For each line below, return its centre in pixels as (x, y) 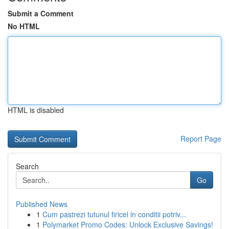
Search (27, 166)
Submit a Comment (41, 13)
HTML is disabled (36, 110)
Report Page (201, 139)
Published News (42, 204)
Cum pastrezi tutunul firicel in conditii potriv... (114, 214)
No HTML (24, 26)
